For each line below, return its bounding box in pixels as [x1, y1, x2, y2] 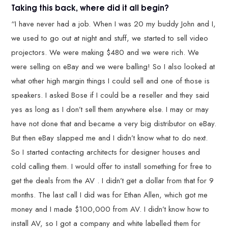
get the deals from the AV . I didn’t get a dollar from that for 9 [11, 175, 214, 186]
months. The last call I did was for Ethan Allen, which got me [11, 189, 208, 201]
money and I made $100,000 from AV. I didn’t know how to [11, 203, 210, 215]
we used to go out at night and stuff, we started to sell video [11, 32, 209, 44]
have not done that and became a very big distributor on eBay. [11, 118, 217, 129]
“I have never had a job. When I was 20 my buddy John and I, [11, 18, 216, 30]
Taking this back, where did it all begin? [11, 1, 169, 13]
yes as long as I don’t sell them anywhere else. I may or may [11, 103, 209, 115]
